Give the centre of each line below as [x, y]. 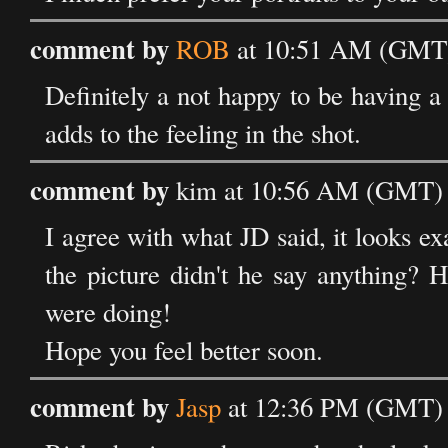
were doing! [108, 312]
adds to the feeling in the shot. [203, 133]
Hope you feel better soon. [184, 350]
